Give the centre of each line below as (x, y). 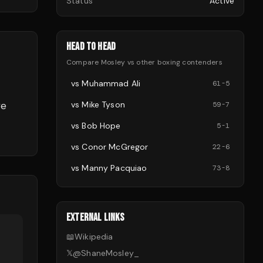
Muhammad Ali (111, 83)
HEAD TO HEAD (91, 47)
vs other (141, 62)
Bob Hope (101, 126)
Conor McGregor (115, 147)
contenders (201, 62)
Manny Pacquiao (114, 168)
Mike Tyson (103, 104)
